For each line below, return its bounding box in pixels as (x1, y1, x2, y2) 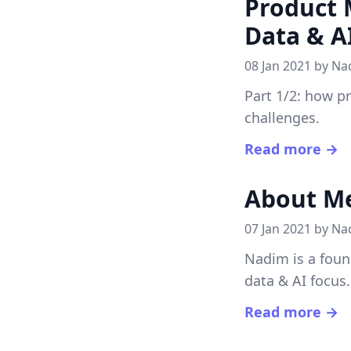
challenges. (244, 108, 320, 127)
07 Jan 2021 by (244, 220, 331, 237)
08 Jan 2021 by (244, 57, 331, 74)
